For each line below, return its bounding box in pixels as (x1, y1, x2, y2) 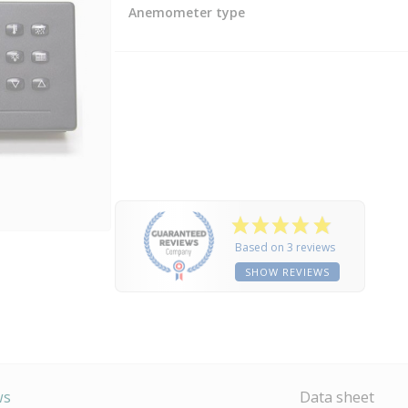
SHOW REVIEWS (244, 265, 330, 280)
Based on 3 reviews (234, 240, 335, 256)
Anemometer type (127, 4, 245, 21)
